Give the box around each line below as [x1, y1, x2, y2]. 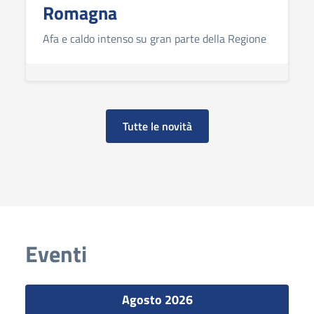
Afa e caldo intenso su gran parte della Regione [43, 30, 266, 48]
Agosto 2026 [121, 290, 193, 310]
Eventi [25, 237, 87, 271]
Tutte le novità [122, 118, 192, 135]
